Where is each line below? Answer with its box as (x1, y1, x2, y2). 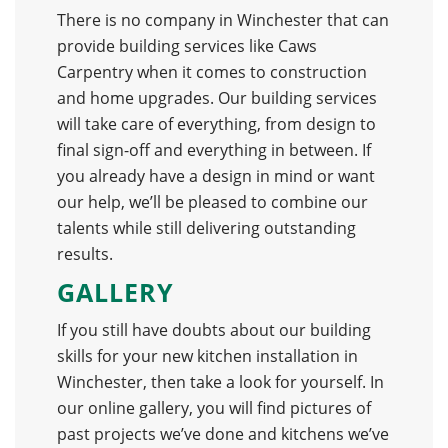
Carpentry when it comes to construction (56, 61, 367, 84)
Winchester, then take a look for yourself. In (56, 371, 384, 394)
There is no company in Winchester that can (56, 9, 389, 32)
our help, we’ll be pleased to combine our (56, 191, 368, 214)
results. (56, 243, 113, 266)
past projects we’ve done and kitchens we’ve (56, 423, 389, 446)
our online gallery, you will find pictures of (56, 397, 371, 420)
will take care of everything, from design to (56, 113, 376, 136)
